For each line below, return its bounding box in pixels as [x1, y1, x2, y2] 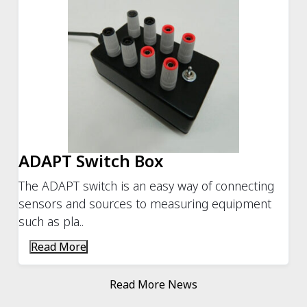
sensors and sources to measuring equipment [19, 195, 272, 212]
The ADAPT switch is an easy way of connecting [19, 177, 275, 194]
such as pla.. [19, 212, 84, 230]
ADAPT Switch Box [19, 149, 164, 172]
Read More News [110, 276, 197, 292]
